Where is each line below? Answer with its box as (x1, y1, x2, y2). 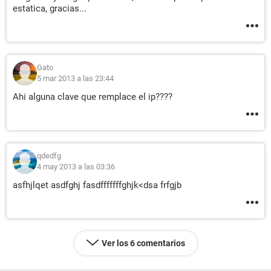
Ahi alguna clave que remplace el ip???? (13, 91, 172, 102)
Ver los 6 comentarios (101, 238, 185, 248)
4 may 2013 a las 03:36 (37, 162, 115, 171)
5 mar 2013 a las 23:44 (37, 74, 114, 83)
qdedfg (37, 151, 61, 160)
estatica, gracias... (13, 3, 87, 14)
